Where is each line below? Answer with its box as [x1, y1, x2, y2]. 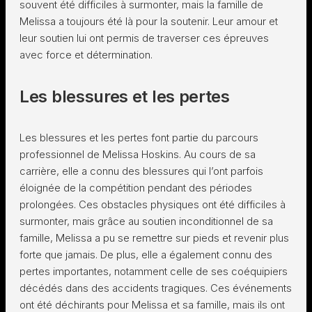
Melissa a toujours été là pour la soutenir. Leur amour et [19, 15, 278, 28]
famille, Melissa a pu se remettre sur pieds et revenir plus [19, 231, 289, 244]
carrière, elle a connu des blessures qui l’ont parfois [19, 164, 263, 178]
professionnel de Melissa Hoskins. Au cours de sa [19, 148, 256, 161]
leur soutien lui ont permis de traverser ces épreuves [19, 31, 269, 45]
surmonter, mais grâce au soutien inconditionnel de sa [19, 214, 273, 228]
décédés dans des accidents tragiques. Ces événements [19, 281, 292, 295]
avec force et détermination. [19, 48, 153, 61]
